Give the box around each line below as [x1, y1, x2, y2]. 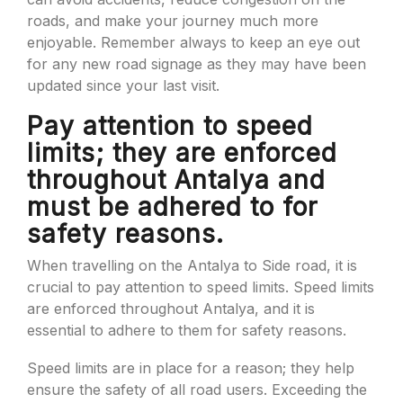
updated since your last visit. [27, 76, 219, 94]
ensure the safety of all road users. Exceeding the [27, 381, 367, 399]
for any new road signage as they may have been [27, 55, 366, 73]
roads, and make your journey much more [27, 12, 318, 30]
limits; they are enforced [27, 138, 337, 168]
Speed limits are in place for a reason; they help [27, 359, 354, 377]
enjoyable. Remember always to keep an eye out [27, 33, 360, 51]
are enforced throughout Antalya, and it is [27, 300, 315, 318]
